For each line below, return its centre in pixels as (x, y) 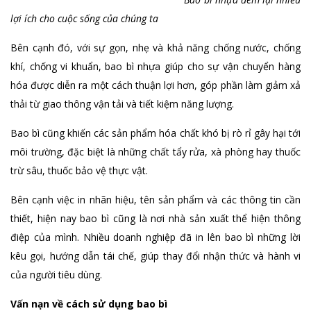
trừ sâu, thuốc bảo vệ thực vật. (79, 171)
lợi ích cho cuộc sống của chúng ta (84, 19)
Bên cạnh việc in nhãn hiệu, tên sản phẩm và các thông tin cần (155, 200)
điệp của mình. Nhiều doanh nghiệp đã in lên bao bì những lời (155, 237)
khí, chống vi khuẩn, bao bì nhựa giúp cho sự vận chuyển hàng (155, 67)
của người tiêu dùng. (56, 275)
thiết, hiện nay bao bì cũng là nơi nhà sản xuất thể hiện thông (155, 219)
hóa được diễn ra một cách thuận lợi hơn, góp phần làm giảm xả (155, 85)
